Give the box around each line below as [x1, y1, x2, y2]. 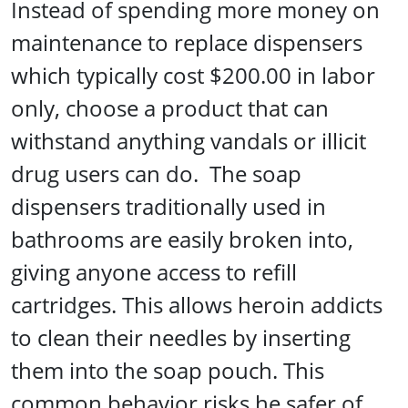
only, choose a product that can [11, 93, 329, 123]
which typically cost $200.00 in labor [11, 60, 375, 90]
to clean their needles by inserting [11, 322, 351, 352]
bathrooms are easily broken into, [11, 224, 353, 254]
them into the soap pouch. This [11, 355, 324, 385]
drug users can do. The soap [11, 158, 301, 189]
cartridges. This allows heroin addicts [11, 290, 382, 320]
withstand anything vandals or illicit [11, 126, 366, 156]
